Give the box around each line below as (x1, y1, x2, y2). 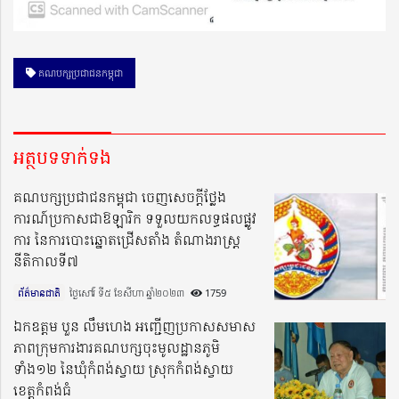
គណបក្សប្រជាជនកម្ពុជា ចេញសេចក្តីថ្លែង (13, 186, 226, 207)
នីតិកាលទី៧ (13, 250, 78, 271)
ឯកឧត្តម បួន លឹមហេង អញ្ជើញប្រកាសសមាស (13, 315, 256, 336)
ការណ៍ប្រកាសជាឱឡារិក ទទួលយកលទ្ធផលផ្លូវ (13, 208, 256, 228)
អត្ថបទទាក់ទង (13, 144, 111, 169)
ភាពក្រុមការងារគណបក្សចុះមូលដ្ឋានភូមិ (13, 337, 220, 357)
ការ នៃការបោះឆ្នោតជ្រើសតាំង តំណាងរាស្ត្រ (13, 229, 240, 249)
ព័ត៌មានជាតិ (18, 285, 61, 299)
